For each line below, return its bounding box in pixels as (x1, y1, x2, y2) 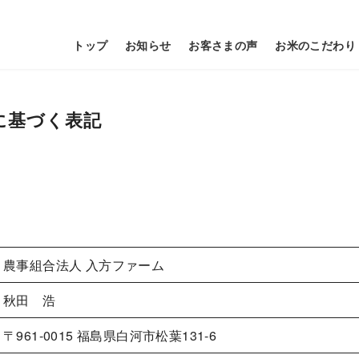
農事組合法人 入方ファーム (3, 256, 165, 275)
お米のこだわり (275, 36, 356, 53)
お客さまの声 (188, 36, 258, 53)
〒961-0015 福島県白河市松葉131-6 (3, 326, 217, 345)
